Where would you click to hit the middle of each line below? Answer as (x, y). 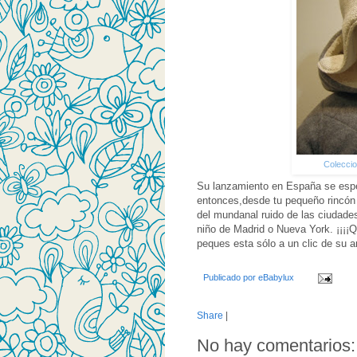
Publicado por (231, 278)
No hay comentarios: (276, 345)
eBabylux (276, 278)
